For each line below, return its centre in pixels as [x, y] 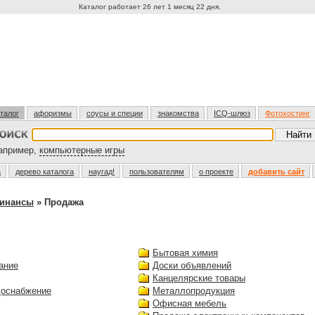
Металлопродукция [194, 291]
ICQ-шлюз [232, 113]
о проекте [216, 172]
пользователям [157, 172]
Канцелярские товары [199, 278]
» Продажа [59, 202]
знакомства [178, 113]
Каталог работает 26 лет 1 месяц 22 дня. [150, 7]
